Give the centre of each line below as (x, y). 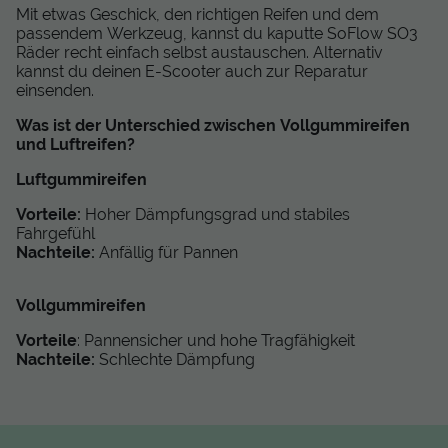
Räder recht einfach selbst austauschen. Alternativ (199, 52)
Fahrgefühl (55, 233)
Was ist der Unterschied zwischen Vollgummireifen (213, 125)
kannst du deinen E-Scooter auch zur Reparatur (192, 71)
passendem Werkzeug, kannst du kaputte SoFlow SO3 (217, 33)
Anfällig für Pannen (168, 252)
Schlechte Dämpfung (175, 359)
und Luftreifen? (75, 144)
